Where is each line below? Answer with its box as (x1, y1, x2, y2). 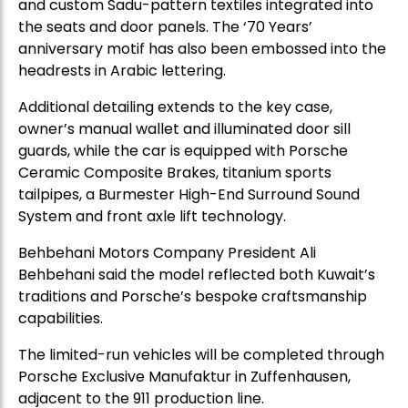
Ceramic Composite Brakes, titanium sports (18, 161, 331, 183)
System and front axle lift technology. (18, 205, 286, 227)
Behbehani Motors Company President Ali (18, 241, 316, 263)
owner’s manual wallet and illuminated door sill (18, 117, 351, 139)
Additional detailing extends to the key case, (18, 96, 332, 117)
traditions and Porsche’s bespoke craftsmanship (18, 285, 367, 307)
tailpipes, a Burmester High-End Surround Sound (18, 183, 360, 205)
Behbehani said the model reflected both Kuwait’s (18, 263, 375, 285)
